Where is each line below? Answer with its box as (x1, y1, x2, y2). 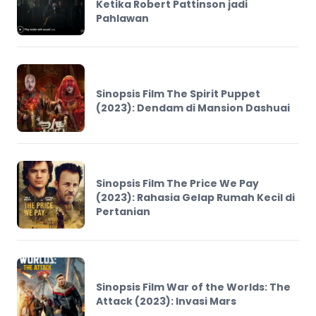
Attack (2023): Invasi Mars (96, 293, 236, 308)
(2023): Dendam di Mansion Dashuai (96, 100, 290, 115)
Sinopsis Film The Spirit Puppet (96, 86, 260, 101)
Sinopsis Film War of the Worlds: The (96, 279, 291, 294)
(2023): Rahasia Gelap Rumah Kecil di (96, 190, 295, 205)
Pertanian (96, 204, 150, 219)
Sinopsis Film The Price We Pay (96, 176, 259, 190)
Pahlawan (96, 11, 149, 25)
